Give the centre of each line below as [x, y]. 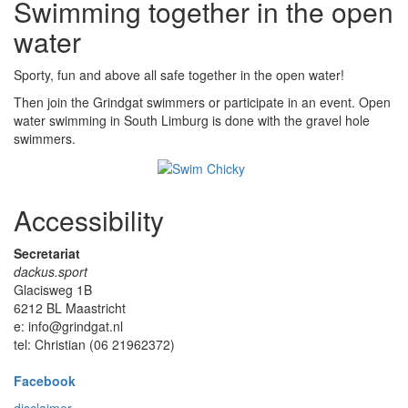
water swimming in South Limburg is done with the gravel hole [192, 121]
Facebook [45, 380]
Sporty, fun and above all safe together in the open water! [179, 75]
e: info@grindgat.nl [68, 326]
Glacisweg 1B [53, 289]
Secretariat [47, 253]
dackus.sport [51, 271]
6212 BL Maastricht [70, 307]
